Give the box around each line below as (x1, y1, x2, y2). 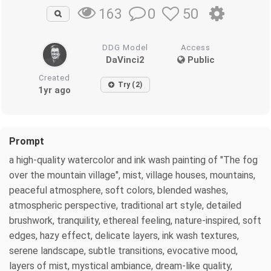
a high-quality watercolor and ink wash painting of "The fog (9, 154, 258, 166)
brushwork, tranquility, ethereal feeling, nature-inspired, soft (9, 214, 261, 226)
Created (39, 73, 71, 82)
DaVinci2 (106, 54, 145, 65)
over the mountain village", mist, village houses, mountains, (9, 169, 255, 181)
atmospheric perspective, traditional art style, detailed (9, 199, 241, 211)
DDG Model (102, 42, 149, 52)
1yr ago (38, 84, 71, 96)
